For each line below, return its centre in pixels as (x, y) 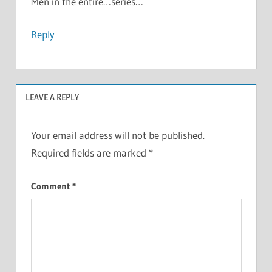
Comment (51, 186)
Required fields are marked (90, 152)
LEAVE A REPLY (52, 97)
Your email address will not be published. (117, 135)
